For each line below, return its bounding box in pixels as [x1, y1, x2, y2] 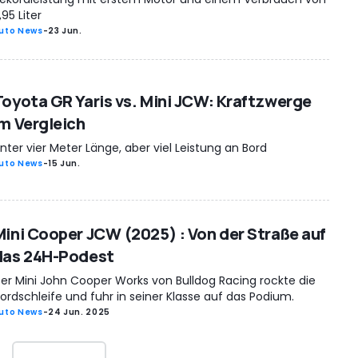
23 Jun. [48, 24, 82, 37]
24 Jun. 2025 [48, 306, 110, 318]
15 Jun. [48, 157, 81, 169]
